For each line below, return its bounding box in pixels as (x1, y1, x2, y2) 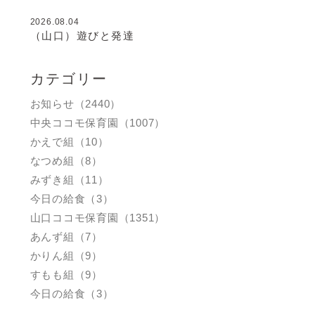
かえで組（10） (30, 135, 109, 148)
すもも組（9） (30, 268, 103, 281)
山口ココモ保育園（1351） (30, 211, 166, 224)
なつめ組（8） (30, 154, 103, 167)
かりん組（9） (30, 249, 103, 262)
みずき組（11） (30, 173, 109, 186)
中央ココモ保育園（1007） (30, 116, 166, 129)
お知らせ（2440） (30, 97, 122, 110)
